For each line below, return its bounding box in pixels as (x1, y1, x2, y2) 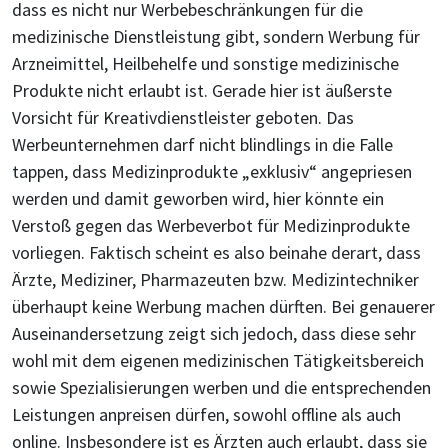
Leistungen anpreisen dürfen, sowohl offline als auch (12, 403, 401, 426)
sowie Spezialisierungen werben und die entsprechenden (12, 376, 431, 399)
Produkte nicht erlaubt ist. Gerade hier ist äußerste (12, 79, 392, 102)
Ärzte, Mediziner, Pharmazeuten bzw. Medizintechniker (12, 268, 419, 291)
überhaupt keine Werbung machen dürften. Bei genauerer (12, 295, 435, 318)
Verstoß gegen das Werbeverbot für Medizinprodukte (12, 214, 410, 237)
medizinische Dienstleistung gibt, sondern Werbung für (12, 25, 420, 48)
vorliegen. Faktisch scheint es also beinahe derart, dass (12, 241, 421, 264)
